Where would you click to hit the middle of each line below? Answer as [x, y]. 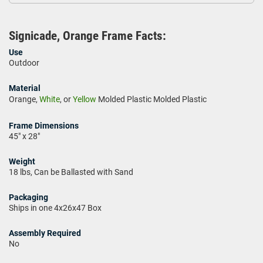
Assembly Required [45, 233]
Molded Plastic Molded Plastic [151, 99]
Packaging [28, 197]
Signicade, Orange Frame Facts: [87, 36]
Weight [22, 161]
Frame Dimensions [44, 125]
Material [25, 88]
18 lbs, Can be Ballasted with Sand [71, 172]
